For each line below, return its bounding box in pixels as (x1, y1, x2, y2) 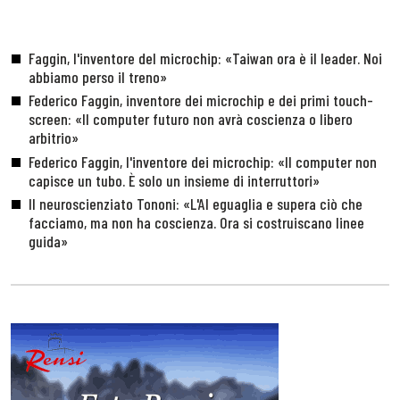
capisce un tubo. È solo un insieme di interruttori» (28, 170, 320, 190)
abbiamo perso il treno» (28, 67, 167, 87)
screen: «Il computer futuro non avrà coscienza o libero (28, 109, 353, 129)
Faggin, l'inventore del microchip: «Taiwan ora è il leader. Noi (28, 48, 382, 69)
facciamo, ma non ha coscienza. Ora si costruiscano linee (28, 212, 364, 232)
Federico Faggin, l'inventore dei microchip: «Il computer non (28, 151, 377, 171)
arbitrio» (28, 128, 79, 148)
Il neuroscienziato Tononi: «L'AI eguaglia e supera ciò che (28, 193, 362, 213)
